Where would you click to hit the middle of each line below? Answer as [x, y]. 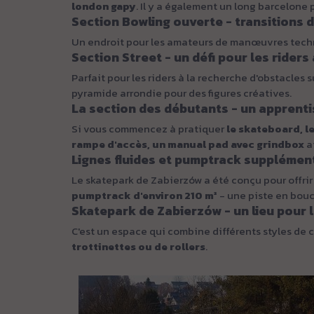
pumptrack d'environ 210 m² [144, 195]
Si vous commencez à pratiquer [149, 129]
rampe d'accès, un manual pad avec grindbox [188, 144]
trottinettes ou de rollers [138, 246]
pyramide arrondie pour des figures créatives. [182, 93]
